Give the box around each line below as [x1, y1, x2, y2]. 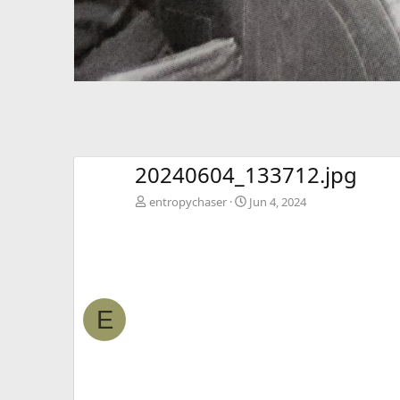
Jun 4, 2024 [249, 193, 306, 210]
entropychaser [149, 193, 227, 210]
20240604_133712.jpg [135, 159, 357, 189]
